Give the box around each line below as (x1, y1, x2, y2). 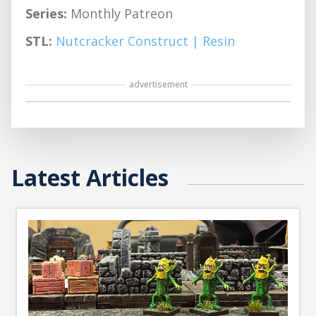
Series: (25, 5, 67, 22)
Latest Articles (11, 162, 169, 193)
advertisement (128, 78, 188, 90)
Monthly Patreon (67, 5, 173, 22)
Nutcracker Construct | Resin (56, 32, 235, 49)
